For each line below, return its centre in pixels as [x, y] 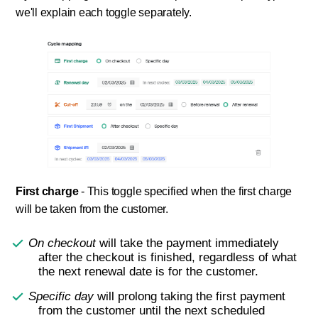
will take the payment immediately [188, 243]
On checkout [62, 243]
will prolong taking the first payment [190, 297]
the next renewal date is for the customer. [148, 272]
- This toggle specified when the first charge [185, 192]
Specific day [61, 297]
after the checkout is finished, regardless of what [168, 258]
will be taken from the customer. [92, 209]
